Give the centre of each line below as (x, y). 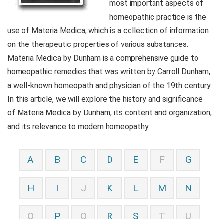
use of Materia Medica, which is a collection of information (108, 31)
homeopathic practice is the (158, 17)
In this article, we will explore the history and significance (105, 99)
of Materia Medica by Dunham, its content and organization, (109, 113)
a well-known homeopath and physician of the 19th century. (109, 85)
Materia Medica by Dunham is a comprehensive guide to (103, 58)
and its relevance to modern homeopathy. (78, 126)
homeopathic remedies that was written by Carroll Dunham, (109, 72)
